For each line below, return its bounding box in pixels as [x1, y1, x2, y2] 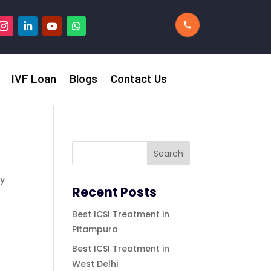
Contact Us [111, 71, 168, 86]
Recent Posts [72, 183, 157, 201]
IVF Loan [11, 71, 57, 86]
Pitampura [72, 223, 119, 236]
